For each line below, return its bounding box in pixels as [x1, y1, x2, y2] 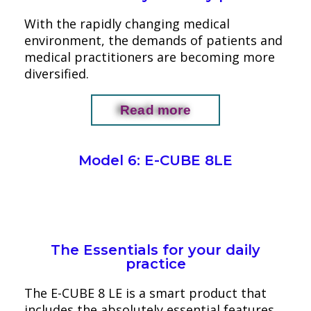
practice [125, 255, 186, 272]
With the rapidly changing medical [24, 15, 230, 32]
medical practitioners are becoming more [24, 49, 275, 65]
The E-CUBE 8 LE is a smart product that [24, 285, 267, 301]
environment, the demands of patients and [24, 32, 283, 49]
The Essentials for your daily [51, 242, 260, 258]
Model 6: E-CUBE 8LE [78, 152, 233, 169]
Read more [120, 103, 191, 117]
